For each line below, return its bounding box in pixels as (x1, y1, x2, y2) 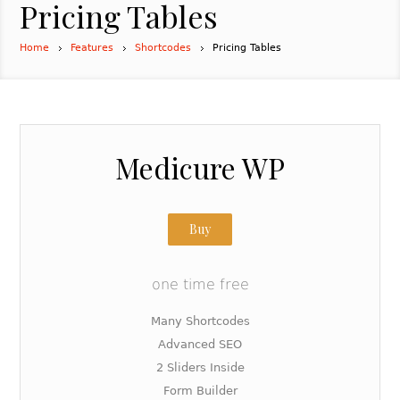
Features (71, 42, 114, 54)
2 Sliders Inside (155, 361, 245, 374)
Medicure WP (115, 148, 285, 187)
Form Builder (162, 384, 237, 397)
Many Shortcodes (150, 314, 250, 328)
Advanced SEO (158, 337, 242, 351)
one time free (151, 276, 249, 293)
